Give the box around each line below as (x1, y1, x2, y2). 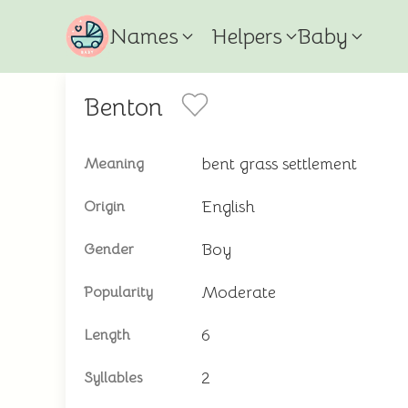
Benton (84, 92, 163, 123)
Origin (84, 198, 125, 216)
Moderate (201, 282, 276, 302)
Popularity (84, 283, 153, 301)
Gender (84, 240, 134, 259)
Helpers (211, 23, 282, 50)
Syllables (84, 369, 142, 387)
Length (84, 326, 130, 344)
